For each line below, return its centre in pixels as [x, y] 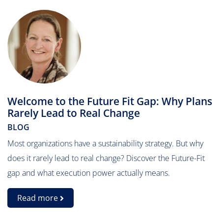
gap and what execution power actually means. [89, 173]
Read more [39, 198]
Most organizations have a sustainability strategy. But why [105, 143]
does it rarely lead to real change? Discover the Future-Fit [106, 158]
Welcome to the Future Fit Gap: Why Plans [110, 101]
